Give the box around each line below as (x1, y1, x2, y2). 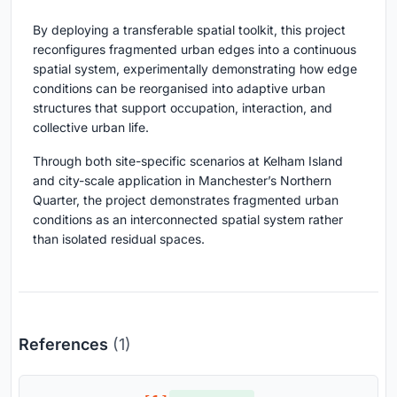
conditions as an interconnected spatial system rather (33, 211, 343, 227)
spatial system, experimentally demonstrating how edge (33, 60, 357, 76)
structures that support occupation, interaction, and (33, 99, 332, 115)
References (19, 334, 113, 354)
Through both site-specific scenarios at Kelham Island (33, 152, 343, 168)
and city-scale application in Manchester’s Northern (33, 172, 331, 188)
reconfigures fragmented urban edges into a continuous (33, 41, 356, 57)
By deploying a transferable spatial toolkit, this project (33, 21, 346, 37)
